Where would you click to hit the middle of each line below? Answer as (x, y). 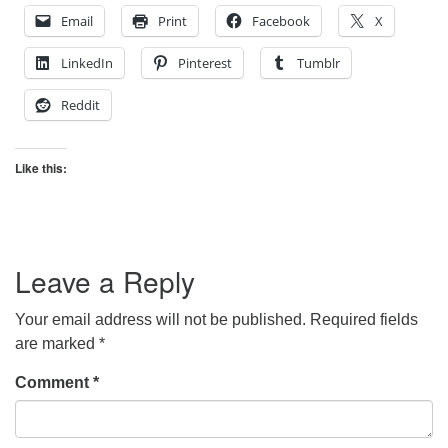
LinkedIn (87, 63)
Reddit (80, 105)
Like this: (41, 168)
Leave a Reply (105, 281)
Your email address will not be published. (160, 319)
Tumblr (318, 63)
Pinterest (205, 63)
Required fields (364, 319)
